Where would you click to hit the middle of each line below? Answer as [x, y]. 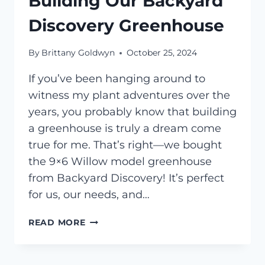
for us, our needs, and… [89, 195]
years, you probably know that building [132, 112]
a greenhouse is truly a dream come [125, 129]
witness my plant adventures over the [129, 96]
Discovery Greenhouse [126, 25]
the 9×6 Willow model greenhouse [120, 162]
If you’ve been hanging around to [117, 79]
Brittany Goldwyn [78, 53]
